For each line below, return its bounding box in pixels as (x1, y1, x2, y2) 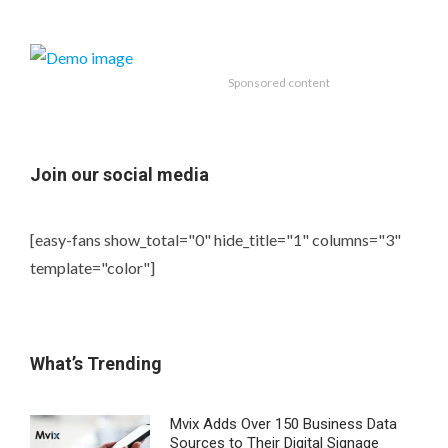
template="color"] (30, 258, 155, 278)
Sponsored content (228, 75, 330, 91)
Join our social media (30, 164, 209, 186)
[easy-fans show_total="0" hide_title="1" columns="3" (30, 230, 401, 250)
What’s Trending (30, 353, 162, 375)
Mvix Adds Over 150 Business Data (170, 415, 397, 434)
